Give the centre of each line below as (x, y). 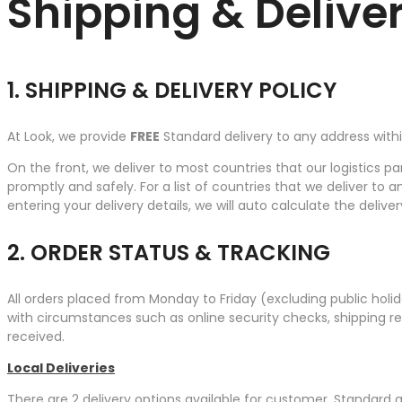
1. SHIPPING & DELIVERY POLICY (172, 91)
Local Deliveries (61, 368)
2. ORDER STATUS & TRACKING (169, 253)
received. (36, 337)
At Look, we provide (69, 137)
